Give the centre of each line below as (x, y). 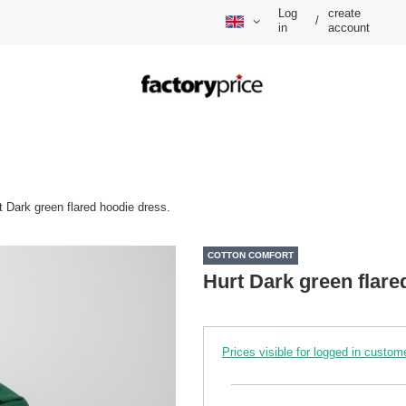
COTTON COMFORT (251, 256)
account (349, 28)
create (345, 14)
